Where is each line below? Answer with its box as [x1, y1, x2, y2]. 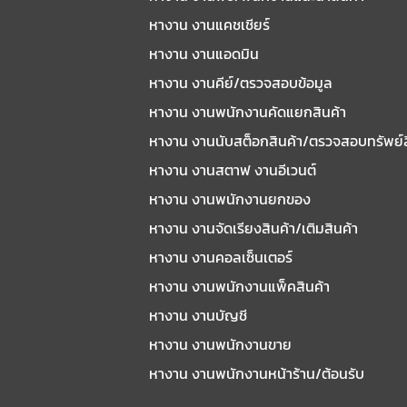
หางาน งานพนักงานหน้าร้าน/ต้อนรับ [148, 362, 364, 384]
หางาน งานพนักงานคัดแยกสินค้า [148, 101, 346, 123]
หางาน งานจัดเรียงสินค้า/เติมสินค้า [148, 217, 358, 239]
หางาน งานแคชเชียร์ [148, 14, 270, 35]
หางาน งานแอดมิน [148, 43, 259, 65]
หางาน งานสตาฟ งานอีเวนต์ [148, 159, 316, 181]
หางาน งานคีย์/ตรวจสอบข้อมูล [148, 72, 333, 94]
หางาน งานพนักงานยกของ [148, 188, 311, 210]
